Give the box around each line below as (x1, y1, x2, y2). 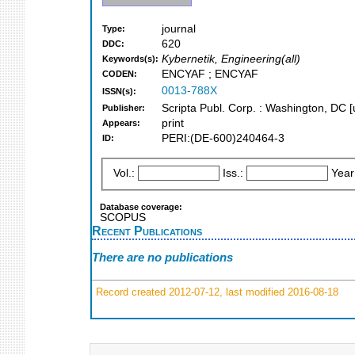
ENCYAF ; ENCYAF (162, 68, 258, 81)
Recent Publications (92, 223, 202, 238)
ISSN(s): (102, 86, 136, 97)
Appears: (102, 118, 140, 128)
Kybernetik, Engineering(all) (162, 53, 300, 66)
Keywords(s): (102, 54, 158, 64)
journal (162, 23, 196, 36)
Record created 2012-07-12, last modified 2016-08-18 (93, 285, 338, 298)
